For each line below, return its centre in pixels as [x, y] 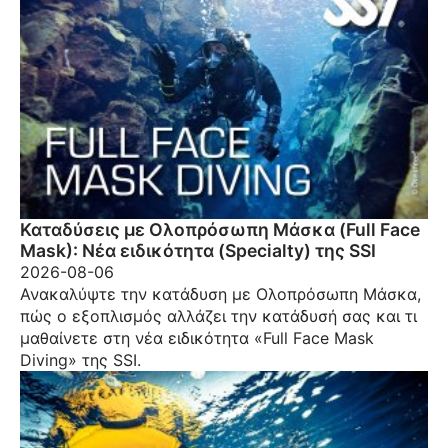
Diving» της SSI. [80, 359]
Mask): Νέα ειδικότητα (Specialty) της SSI [198, 250]
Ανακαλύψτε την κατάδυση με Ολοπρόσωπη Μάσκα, [220, 293]
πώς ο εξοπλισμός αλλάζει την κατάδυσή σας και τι [218, 315]
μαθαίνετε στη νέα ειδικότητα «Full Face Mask [197, 337]
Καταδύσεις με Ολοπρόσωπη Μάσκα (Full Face [220, 229]
